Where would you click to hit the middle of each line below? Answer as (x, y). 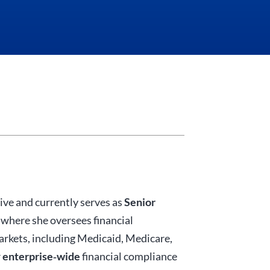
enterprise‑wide (41, 256)
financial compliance (129, 256)
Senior (140, 202)
